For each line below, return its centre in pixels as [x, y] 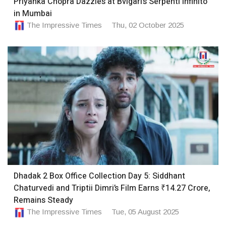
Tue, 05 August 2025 [145, 212]
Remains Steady [43, 201]
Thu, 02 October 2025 [148, 25]
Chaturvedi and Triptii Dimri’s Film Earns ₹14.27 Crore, [112, 188]
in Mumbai [33, 13]
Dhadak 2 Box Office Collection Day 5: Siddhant [99, 176]
